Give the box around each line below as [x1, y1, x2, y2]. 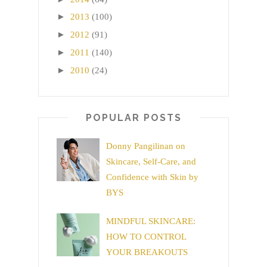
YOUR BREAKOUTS [106, 247, 188, 257]
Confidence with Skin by [106, 172, 198, 182]
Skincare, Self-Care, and [106, 157, 196, 167]
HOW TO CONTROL [106, 231, 186, 241]
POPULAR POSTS [85, 111, 182, 123]
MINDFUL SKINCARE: [106, 216, 195, 226]
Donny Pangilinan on [106, 141, 185, 151]
